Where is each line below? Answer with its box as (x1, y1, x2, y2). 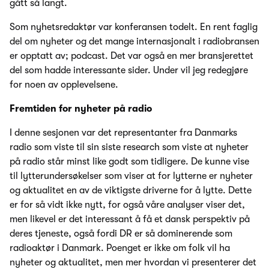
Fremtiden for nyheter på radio (10, 103, 152, 115)
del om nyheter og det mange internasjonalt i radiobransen (10, 36, 259, 47)
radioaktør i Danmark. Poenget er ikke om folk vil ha (10, 243, 230, 254)
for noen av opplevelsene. (10, 79, 118, 91)
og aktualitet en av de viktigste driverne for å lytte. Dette (10, 185, 252, 196)
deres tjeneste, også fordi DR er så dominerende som (10, 228, 232, 240)
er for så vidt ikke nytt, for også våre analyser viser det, (10, 199, 245, 211)
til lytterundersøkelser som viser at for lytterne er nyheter (10, 171, 253, 182)
